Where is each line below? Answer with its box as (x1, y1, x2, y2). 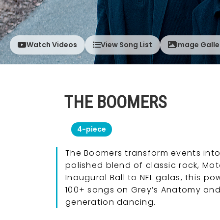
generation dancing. (65, 196, 156, 208)
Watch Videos (27, 39, 77, 50)
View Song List (101, 39, 152, 50)
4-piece (77, 124, 106, 134)
